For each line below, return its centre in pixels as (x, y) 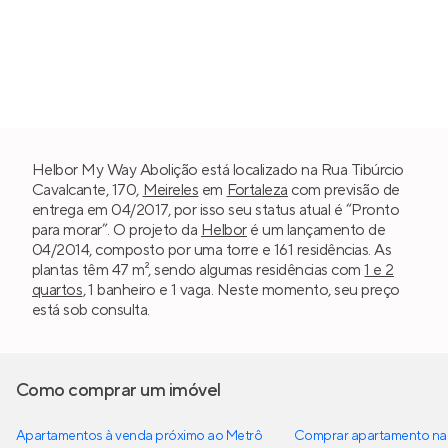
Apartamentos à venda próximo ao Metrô (139, 435)
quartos (57, 289)
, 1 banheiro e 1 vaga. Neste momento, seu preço (241, 289)
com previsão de (344, 189)
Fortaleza (257, 189)
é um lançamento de (316, 229)
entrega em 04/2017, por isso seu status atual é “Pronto (216, 209)
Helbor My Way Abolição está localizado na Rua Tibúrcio (218, 169)
